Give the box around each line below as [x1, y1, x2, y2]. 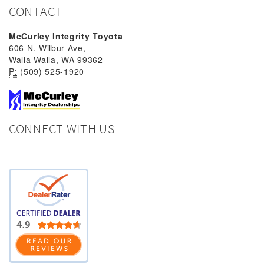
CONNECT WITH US [9, 120, 115, 137]
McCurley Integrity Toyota [9, 29, 123, 42]
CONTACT [9, 2, 62, 19]
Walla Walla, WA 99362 [9, 53, 103, 65]
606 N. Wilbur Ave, [9, 41, 86, 54]
